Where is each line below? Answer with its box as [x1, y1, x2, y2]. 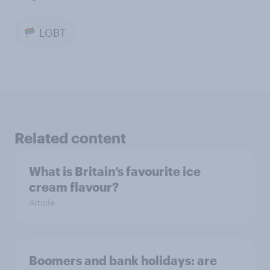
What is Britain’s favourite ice [29, 164, 201, 179]
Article [29, 197, 55, 208]
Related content [14, 129, 126, 147]
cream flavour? [29, 180, 119, 195]
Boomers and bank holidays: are [29, 253, 217, 268]
